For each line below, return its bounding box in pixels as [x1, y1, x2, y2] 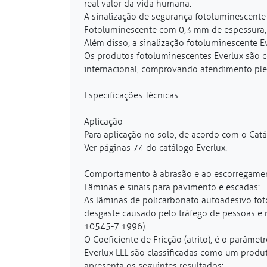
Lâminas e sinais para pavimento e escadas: [84, 181, 260, 193]
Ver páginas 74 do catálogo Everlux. [84, 142, 227, 153]
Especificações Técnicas [84, 89, 178, 101]
